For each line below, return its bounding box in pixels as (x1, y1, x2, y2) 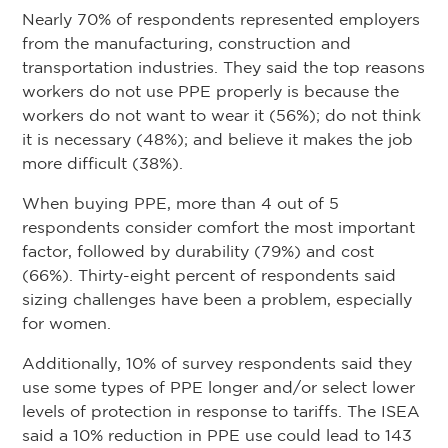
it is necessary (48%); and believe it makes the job (22, 130, 413, 149)
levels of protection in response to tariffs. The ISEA (22, 402, 420, 421)
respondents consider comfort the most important (22, 218, 415, 237)
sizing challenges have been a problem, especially (22, 290, 412, 309)
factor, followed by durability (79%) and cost (22, 242, 374, 261)
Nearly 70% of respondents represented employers (22, 10, 420, 29)
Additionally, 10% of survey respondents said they (22, 354, 412, 373)
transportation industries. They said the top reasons (22, 58, 425, 77)
